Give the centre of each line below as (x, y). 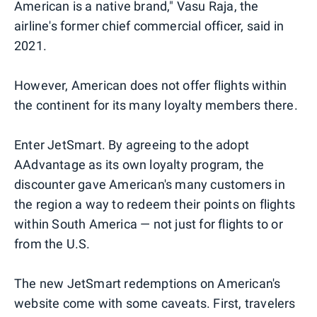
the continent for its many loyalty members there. (156, 105)
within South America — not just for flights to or (149, 224)
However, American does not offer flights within (151, 85)
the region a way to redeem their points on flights (155, 204)
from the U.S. (52, 243)
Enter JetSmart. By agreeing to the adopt (132, 144)
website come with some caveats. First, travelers (155, 303)
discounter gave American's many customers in (150, 184)
